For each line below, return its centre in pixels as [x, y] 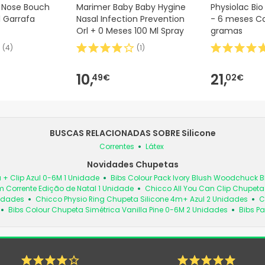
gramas [227, 31]
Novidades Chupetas [132, 165]
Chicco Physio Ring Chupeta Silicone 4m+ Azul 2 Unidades [142, 199]
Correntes [117, 147]
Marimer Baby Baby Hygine [131, 7]
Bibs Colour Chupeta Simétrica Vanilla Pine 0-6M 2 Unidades [118, 210]
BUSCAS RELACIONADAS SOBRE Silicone [132, 133]
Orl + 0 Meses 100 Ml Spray [130, 31]
